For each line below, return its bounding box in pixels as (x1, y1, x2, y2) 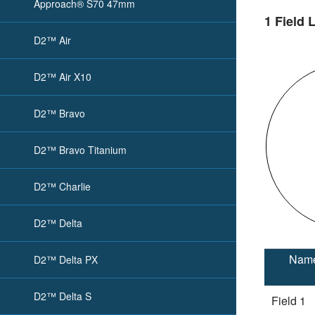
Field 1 (271, 292, 307, 309)
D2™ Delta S (34, 289, 91, 303)
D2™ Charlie (34, 179, 91, 193)
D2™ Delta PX (34, 252, 98, 266)
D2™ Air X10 (34, 70, 91, 84)
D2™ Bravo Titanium (34, 143, 127, 157)
